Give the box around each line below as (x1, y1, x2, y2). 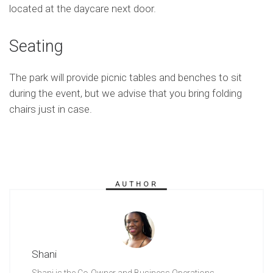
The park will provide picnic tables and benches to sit (9, 71, 242, 84)
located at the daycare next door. (9, 2, 156, 15)
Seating (9, 37, 63, 57)
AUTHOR (115, 179, 158, 188)
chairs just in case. (9, 103, 92, 116)
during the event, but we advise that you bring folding (9, 87, 242, 100)
